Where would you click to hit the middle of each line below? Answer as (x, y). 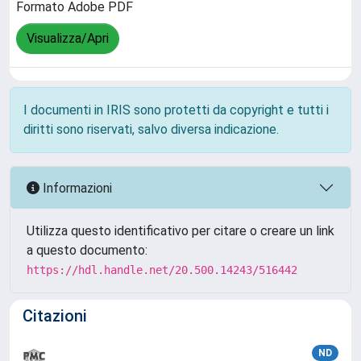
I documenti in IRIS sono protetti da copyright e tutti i (176, 110)
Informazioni (76, 188)
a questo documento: (87, 250)
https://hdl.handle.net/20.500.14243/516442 (162, 270)
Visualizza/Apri (68, 39)
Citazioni (55, 316)
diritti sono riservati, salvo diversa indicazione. (151, 129)
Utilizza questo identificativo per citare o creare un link (180, 231)
